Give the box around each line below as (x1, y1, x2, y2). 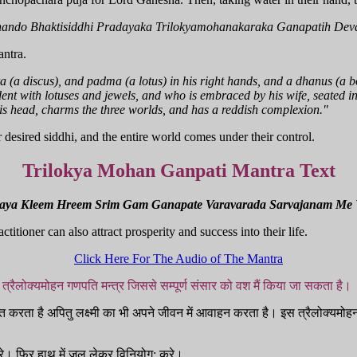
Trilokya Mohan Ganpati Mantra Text (22, 159, 335, 181)
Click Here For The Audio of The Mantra (74, 251, 283, 265)
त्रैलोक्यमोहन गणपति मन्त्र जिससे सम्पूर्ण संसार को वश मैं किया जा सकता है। (2, 278, 355, 292)
